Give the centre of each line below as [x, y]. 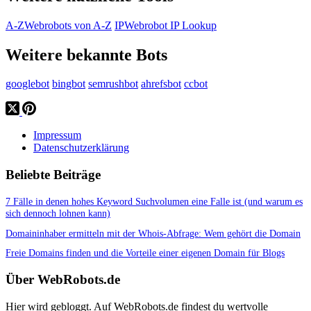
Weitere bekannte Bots [86, 54]
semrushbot [113, 84]
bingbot [69, 84]
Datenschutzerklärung [81, 148]
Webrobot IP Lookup [170, 25]
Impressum [57, 135]
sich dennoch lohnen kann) [58, 213]
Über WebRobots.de [63, 279]
